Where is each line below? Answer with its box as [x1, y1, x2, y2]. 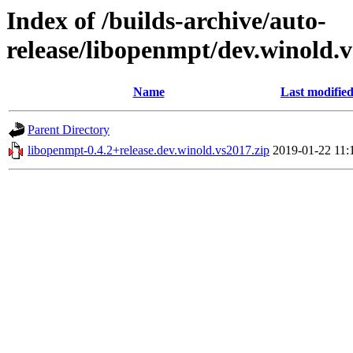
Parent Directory [28, 123, 110, 137]
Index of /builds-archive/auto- [6, 6, 326, 35]
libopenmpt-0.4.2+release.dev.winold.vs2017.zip [28, 143, 269, 158]
